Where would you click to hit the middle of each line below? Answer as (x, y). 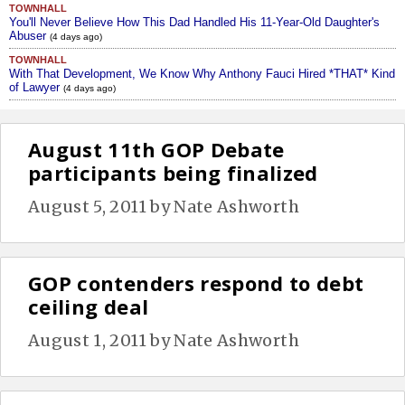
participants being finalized (173, 172)
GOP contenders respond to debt (196, 283)
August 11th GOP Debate (156, 149)
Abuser (29, 35)
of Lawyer (36, 87)
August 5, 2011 (87, 206)
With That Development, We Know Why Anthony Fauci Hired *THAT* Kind (202, 73)
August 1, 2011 (87, 340)
